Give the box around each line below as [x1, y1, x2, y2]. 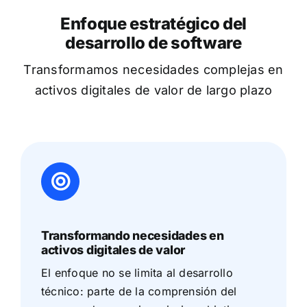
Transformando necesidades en [40, 228, 224, 243]
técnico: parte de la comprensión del [40, 284, 237, 299]
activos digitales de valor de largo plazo [34, 83, 273, 98]
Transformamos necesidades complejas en [23, 62, 284, 77]
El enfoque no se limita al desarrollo [40, 266, 233, 280]
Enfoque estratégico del [60, 14, 247, 34]
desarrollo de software [65, 33, 242, 53]
